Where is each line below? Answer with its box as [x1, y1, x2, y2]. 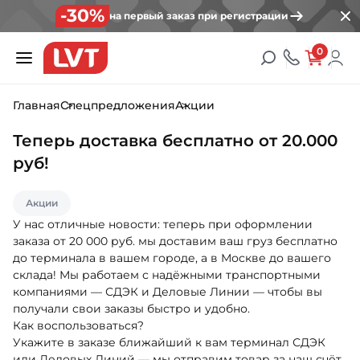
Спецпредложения [60, 98, 175, 112]
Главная [13, 98, 60, 112]
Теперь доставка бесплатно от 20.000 [13, 131, 337, 150]
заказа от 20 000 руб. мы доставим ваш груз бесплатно [13, 234, 337, 248]
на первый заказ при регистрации [109, 10, 288, 22]
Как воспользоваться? [13, 318, 144, 333]
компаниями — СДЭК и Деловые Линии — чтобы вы [13, 284, 322, 299]
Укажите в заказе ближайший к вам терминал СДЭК [13, 335, 325, 350]
